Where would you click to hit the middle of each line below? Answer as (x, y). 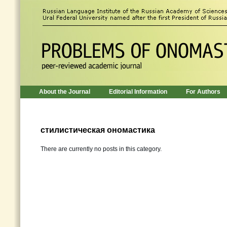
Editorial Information (138, 92)
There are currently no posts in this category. (101, 149)
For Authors (203, 92)
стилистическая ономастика (98, 130)
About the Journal (65, 92)
